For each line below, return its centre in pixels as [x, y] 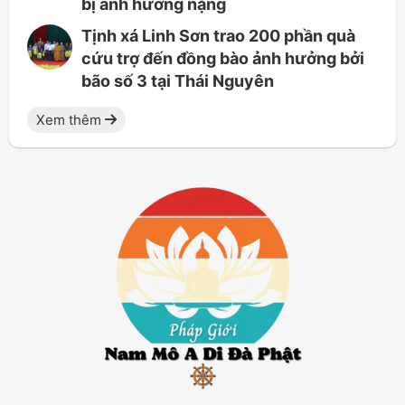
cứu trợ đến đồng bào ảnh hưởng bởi [223, 59]
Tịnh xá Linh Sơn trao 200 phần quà [218, 36]
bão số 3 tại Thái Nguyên [178, 81]
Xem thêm [71, 120]
